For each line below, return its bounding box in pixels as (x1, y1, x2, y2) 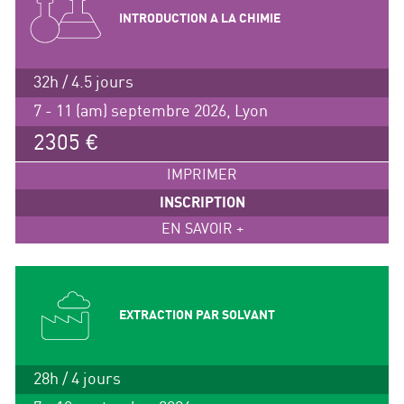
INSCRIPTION (159, 195, 245, 212)
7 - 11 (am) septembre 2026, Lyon (32, 103, 268, 121)
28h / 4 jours (32, 371, 121, 389)
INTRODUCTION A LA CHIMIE (118, 12, 280, 26)
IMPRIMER (167, 168, 237, 184)
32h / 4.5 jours (32, 74, 133, 92)
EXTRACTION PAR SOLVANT (118, 308, 275, 323)
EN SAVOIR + (161, 222, 243, 238)
